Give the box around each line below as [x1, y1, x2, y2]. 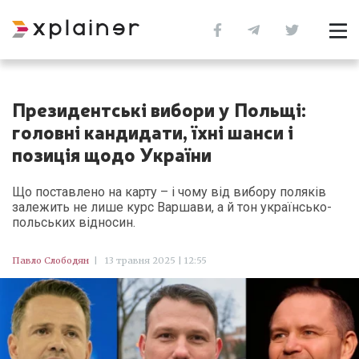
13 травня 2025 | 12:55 [103, 255, 207, 266]
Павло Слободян [12, 255, 89, 266]
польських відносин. [12, 215, 135, 230]
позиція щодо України [12, 140, 212, 167]
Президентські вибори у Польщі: [12, 95, 306, 122]
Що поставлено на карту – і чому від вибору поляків [12, 184, 326, 200]
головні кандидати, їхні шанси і [12, 118, 293, 144]
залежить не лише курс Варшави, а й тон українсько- [12, 200, 332, 215]
